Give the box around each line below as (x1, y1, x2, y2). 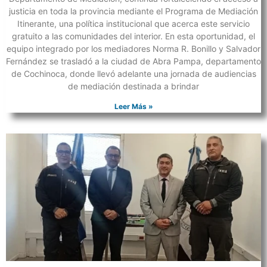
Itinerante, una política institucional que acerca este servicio (17, 18, 250, 29)
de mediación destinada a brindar (68, 80, 199, 91)
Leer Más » (114, 101, 153, 111)
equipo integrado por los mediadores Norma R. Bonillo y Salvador (7, 43, 260, 54)
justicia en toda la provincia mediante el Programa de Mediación (9, 5, 258, 16)
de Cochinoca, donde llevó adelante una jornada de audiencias (11, 68, 256, 79)
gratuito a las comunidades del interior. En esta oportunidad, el (12, 30, 255, 41)
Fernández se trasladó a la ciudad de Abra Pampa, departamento (6, 55, 261, 66)
